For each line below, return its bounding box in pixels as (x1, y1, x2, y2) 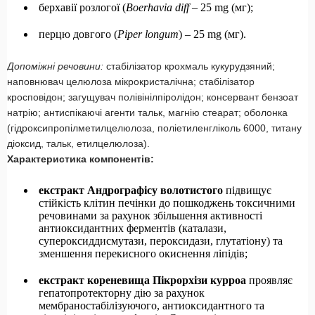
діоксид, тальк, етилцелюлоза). (7, 138, 150, 150)
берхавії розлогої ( (39, 1, 126, 14)
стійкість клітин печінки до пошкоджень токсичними (39, 197, 295, 210)
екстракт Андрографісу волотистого (39, 184, 226, 197)
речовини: (58, 60, 106, 72)
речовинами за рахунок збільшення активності (39, 210, 262, 222)
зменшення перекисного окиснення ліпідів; (39, 247, 247, 260)
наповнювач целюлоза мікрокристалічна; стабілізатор (7, 76, 255, 88)
